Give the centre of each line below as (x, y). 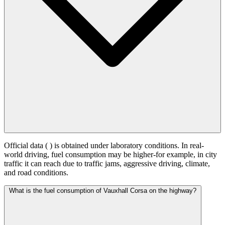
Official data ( (27, 146)
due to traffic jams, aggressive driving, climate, (136, 164)
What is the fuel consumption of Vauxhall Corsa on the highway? (103, 191)
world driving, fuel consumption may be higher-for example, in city (110, 155)
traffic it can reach (33, 164)
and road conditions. (36, 173)
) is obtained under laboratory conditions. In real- (127, 146)
